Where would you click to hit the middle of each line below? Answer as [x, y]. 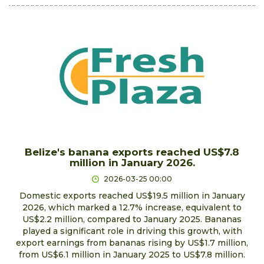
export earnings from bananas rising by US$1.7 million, [132, 242]
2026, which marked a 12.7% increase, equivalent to [132, 207]
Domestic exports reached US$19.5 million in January [132, 195]
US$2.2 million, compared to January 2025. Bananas [132, 219]
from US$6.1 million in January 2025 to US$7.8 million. [132, 254]
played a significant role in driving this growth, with [132, 231]
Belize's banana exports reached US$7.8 [132, 152]
